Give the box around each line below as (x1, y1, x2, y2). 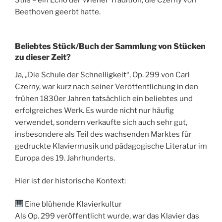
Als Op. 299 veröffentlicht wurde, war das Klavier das (15, 211, 199, 221)
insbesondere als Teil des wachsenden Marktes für (15, 129, 192, 139)
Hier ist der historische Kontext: (15, 176, 126, 186)
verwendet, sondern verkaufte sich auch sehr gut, (15, 117, 187, 127)
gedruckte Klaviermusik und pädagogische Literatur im (15, 141, 207, 151)
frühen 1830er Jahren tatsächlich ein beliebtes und (15, 94, 193, 103)
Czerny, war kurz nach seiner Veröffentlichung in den (15, 82, 198, 91)
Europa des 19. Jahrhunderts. (15, 153, 115, 163)
